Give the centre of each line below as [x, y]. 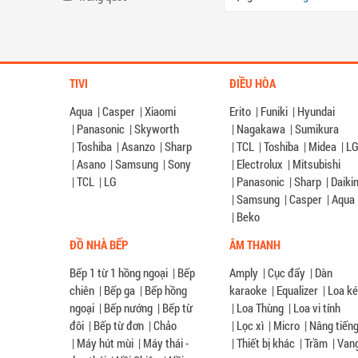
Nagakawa [261, 129]
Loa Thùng [260, 308]
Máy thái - [166, 343]
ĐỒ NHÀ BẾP [99, 245]
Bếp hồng [166, 290]
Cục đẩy [286, 273]
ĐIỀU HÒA [253, 84]
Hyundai [316, 111]
